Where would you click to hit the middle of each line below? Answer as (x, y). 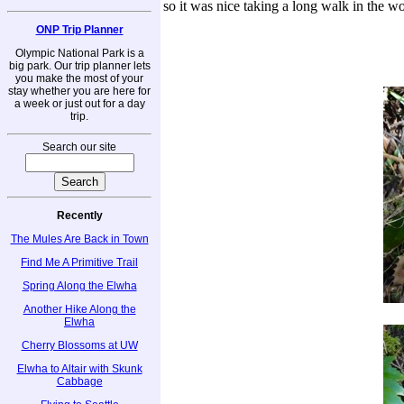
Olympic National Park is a (79, 53)
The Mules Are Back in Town (79, 239)
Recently (79, 215)
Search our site (79, 147)
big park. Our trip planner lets (79, 65)
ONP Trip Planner (79, 29)
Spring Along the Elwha (79, 285)
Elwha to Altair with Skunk (79, 368)
